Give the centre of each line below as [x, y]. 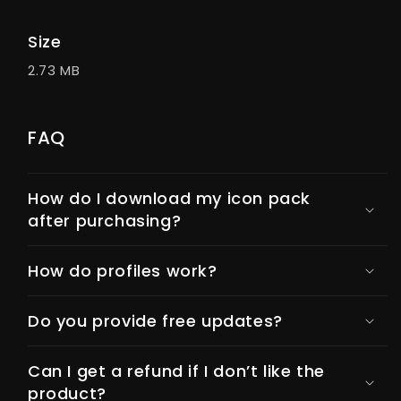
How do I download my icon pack [170, 198]
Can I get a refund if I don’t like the [176, 371]
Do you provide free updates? [155, 320]
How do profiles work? [123, 270]
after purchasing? [105, 220]
